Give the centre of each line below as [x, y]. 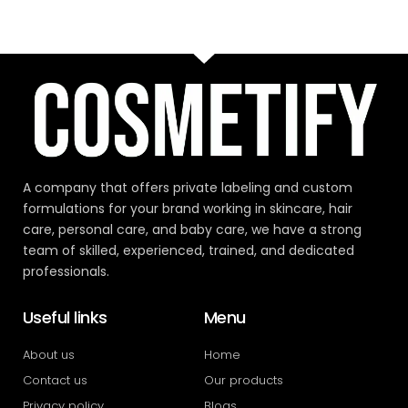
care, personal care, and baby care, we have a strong [192, 230]
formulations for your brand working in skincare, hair [188, 209]
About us [49, 355]
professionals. [66, 272]
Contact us [55, 381]
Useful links [65, 318]
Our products [244, 381]
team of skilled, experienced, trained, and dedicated [189, 251]
